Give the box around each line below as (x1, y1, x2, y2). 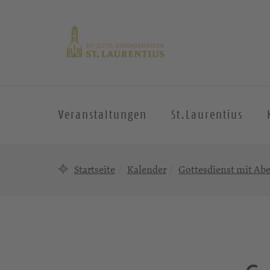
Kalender (127, 163, 166, 176)
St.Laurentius (171, 107, 243, 122)
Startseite (74, 163, 115, 176)
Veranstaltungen (58, 107, 147, 122)
